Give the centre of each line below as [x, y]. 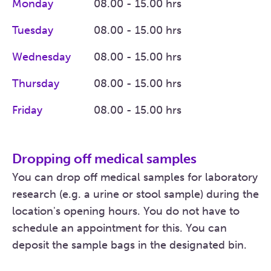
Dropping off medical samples [104, 159]
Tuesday [33, 31]
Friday [27, 110]
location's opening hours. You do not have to [126, 211]
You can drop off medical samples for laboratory [135, 178]
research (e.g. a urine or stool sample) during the [135, 194]
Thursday [36, 84]
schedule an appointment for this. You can [119, 228]
